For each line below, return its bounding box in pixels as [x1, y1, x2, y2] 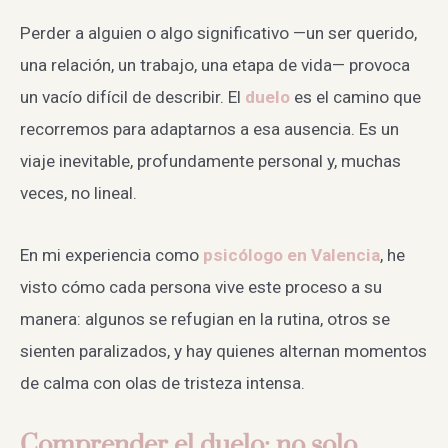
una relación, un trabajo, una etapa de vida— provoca [20, 54, 410, 75]
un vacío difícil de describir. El [20, 86, 245, 107]
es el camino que [294, 86, 421, 107]
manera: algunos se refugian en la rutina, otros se [20, 308, 390, 329]
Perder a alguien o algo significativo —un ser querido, [20, 22, 417, 43]
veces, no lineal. [20, 182, 137, 203]
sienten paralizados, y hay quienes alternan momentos [20, 340, 427, 361]
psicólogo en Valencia [203, 244, 380, 265]
